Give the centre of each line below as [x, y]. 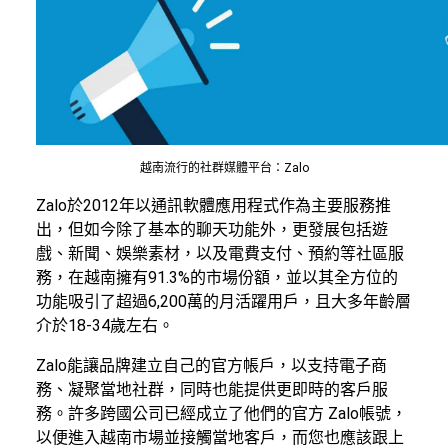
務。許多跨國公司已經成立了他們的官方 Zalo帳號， [221, 413]
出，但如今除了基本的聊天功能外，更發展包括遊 [212, 229]
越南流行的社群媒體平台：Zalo [224, 167]
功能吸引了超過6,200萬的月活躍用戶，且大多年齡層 [223, 301]
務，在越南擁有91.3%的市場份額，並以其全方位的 [217, 277]
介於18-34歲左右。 [105, 325]
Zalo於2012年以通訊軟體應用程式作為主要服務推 [213, 205]
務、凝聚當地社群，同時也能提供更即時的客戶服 [212, 389]
